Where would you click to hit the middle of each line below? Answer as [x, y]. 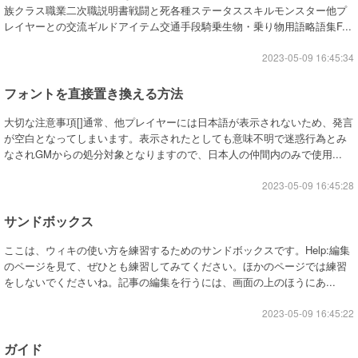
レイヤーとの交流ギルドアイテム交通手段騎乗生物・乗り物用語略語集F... [178, 26]
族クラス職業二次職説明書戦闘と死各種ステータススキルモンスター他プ [175, 10]
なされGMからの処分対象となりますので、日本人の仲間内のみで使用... [173, 154]
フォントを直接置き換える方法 [93, 93]
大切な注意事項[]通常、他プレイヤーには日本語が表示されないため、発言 [179, 122]
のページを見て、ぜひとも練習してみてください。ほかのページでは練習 [175, 266]
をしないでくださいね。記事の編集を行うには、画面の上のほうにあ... [170, 282]
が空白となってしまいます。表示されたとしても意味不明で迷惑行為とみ [175, 138]
